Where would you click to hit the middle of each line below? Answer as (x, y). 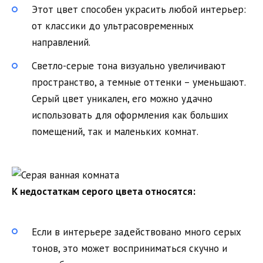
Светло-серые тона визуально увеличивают (129, 66)
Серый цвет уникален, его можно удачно (122, 99)
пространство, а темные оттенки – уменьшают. (139, 82)
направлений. (61, 43)
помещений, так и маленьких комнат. (115, 132)
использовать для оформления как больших (130, 115)
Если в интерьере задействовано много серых (136, 232)
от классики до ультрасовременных (113, 26)
